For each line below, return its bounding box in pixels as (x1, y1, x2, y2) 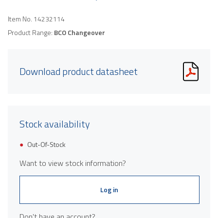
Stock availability (19, 116, 90, 131)
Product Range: (8, 27, 54, 37)
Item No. (8, 13, 34, 24)
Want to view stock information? (19, 157, 126, 169)
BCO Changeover (54, 27, 105, 37)
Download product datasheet (19, 63, 138, 79)
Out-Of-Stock (27, 139, 66, 149)
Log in (100, 184, 119, 195)
